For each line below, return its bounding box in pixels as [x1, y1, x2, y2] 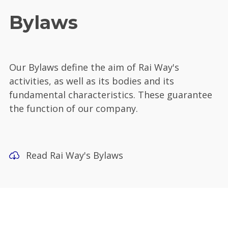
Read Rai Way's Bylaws [25, 149, 123, 161]
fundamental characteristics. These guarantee [9, 89, 212, 101]
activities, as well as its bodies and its [9, 75, 174, 88]
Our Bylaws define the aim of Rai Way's [9, 61, 179, 74]
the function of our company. [9, 102, 138, 115]
